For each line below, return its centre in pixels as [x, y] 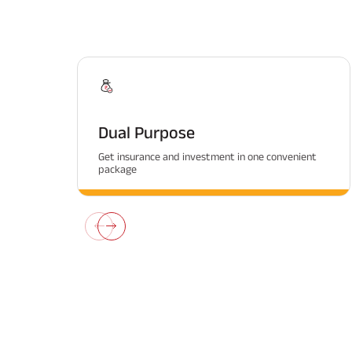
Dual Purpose [147, 132]
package [117, 169]
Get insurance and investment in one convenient [207, 156]
